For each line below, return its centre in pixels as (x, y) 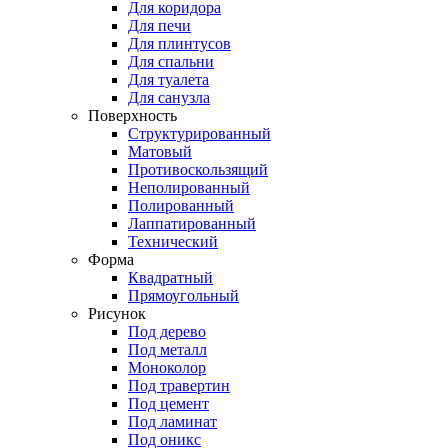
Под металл (167, 349)
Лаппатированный (192, 223)
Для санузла (169, 97)
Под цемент (168, 403)
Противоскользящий (198, 169)
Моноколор (167, 367)
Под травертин (179, 385)
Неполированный (189, 187)
